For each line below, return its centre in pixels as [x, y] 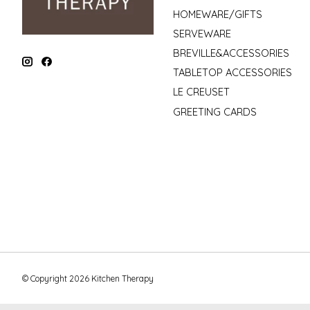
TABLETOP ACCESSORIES [232, 73]
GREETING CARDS [215, 111]
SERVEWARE [202, 33]
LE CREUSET [201, 92]
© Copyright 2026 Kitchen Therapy [88, 278]
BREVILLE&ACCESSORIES [231, 53]
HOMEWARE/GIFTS [217, 14]
